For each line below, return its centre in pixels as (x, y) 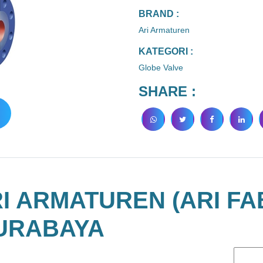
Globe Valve (161, 68)
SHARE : (167, 91)
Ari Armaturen (164, 30)
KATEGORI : (166, 51)
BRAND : (159, 14)
